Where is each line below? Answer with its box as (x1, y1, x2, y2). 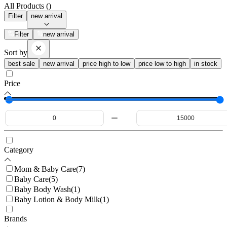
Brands (4, 214, 27, 223)
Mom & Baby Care (14, 165, 76, 174)
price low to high (138, 60, 186, 68)
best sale (8, 60, 35, 68)
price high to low (83, 60, 130, 68)
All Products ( (4, 2, 49, 11)
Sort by (4, 48, 27, 57)
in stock (194, 60, 217, 68)
